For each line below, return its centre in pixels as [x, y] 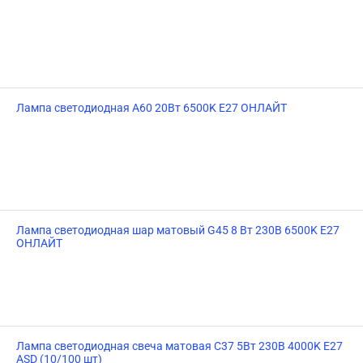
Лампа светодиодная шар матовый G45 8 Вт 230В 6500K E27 [178, 230]
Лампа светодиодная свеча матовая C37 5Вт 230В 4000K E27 [179, 346]
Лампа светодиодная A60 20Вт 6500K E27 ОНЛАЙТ [152, 108]
